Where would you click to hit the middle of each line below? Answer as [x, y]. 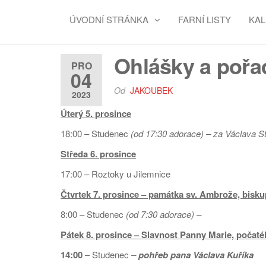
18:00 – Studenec [94, 133]
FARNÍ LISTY [205, 19]
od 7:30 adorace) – [165, 214]
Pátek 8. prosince [97, 235]
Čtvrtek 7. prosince [100, 194]
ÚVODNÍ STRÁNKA [109, 19]
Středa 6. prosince [98, 154]
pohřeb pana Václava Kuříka [196, 255]
